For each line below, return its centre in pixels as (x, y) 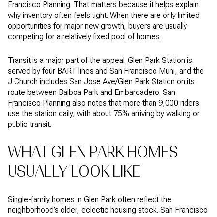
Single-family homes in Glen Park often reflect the (90, 199)
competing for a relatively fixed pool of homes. (84, 36)
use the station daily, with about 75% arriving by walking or (104, 113)
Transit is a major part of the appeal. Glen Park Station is (100, 60)
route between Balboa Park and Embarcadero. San (92, 92)
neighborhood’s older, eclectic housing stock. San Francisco (108, 210)
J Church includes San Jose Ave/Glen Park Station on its (101, 81)
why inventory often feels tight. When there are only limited (104, 15)
